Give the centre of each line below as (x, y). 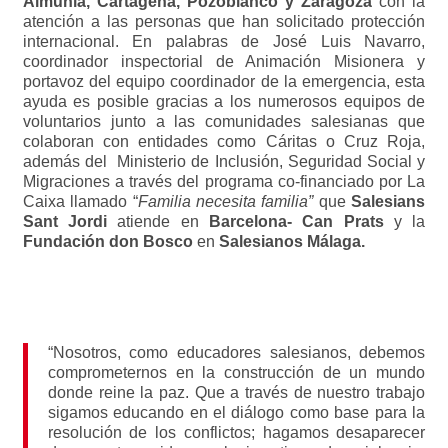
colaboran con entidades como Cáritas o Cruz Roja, (224, 141)
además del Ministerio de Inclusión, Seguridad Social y (224, 161)
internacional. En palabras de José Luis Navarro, (224, 41)
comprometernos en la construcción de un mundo (236, 372)
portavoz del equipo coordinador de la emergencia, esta (224, 81)
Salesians (388, 201)
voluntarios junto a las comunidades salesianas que (224, 121)
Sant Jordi (65, 221)
